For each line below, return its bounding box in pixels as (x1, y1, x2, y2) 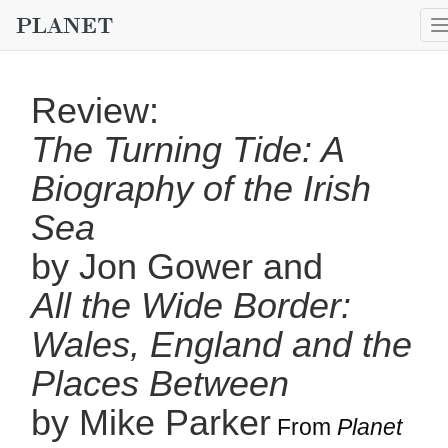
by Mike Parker (31, 402, 271, 443)
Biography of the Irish (31, 168, 371, 209)
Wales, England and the (31, 324, 412, 365)
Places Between (31, 363, 289, 404)
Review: (31, 90, 159, 131)
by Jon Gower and (31, 246, 323, 287)
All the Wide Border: (31, 285, 351, 326)
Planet (337, 414, 402, 440)
